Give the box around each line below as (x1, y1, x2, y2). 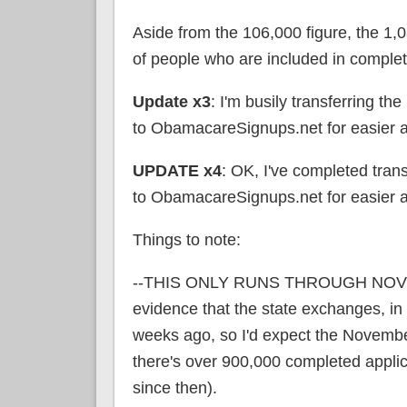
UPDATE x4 (132, 161, 222, 180)
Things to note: (132, 230, 241, 249)
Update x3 (132, 92, 211, 111)
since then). (132, 378, 217, 397)
